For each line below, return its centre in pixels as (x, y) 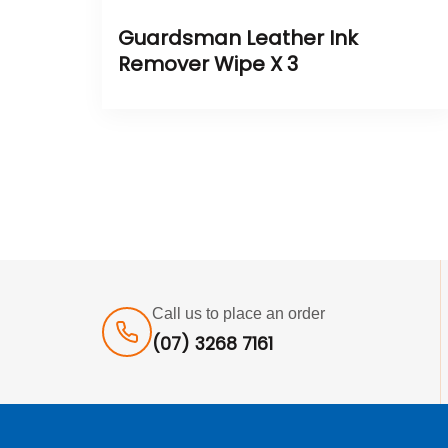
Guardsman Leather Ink (238, 37)
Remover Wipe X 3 (208, 63)
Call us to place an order (238, 313)
